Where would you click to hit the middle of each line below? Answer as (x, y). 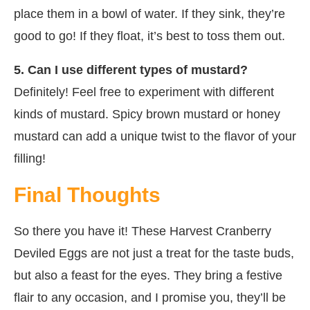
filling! (30, 158)
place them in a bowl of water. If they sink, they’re (149, 13)
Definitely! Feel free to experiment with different (144, 92)
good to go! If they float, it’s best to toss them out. (149, 36)
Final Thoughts (87, 194)
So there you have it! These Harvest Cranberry (143, 231)
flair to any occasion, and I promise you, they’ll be (150, 297)
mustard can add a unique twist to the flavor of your (155, 136)
